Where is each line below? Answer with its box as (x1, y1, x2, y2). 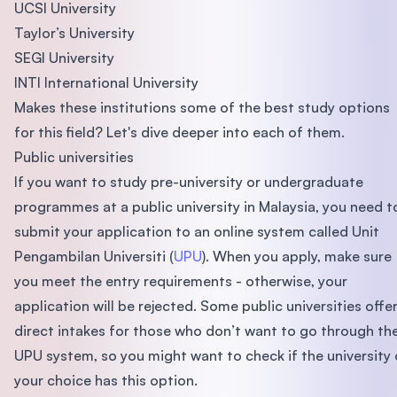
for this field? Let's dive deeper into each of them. (14, 123, 345, 142)
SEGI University (14, 49, 114, 67)
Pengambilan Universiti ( (14, 247, 174, 266)
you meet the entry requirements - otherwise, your (14, 272, 347, 291)
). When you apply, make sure (202, 247, 392, 266)
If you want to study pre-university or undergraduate (14, 173, 363, 191)
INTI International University (14, 74, 198, 92)
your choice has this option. (14, 371, 198, 390)
